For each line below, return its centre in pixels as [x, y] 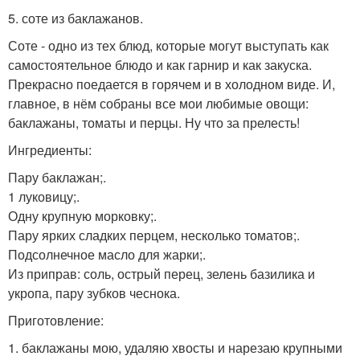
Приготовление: [56, 320]
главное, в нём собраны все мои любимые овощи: [158, 103]
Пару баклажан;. [57, 177]
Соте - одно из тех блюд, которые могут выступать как [168, 45]
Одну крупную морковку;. [82, 215]
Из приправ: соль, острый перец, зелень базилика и [162, 273]
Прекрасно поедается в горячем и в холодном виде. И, [172, 84]
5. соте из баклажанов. [76, 18]
